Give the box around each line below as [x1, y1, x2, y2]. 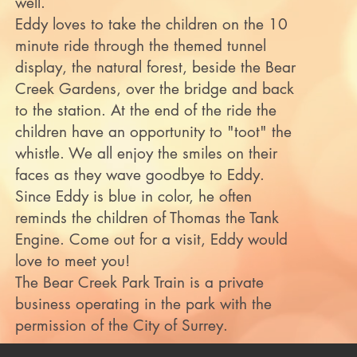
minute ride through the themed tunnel [14, 36, 266, 56]
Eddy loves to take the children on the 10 [14, 14, 288, 34]
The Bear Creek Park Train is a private [14, 273, 264, 292]
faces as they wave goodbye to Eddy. [14, 165, 265, 185]
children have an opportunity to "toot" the [14, 122, 292, 142]
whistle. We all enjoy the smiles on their [14, 143, 277, 163]
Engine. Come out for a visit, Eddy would [14, 229, 288, 249]
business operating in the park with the [14, 294, 272, 314]
